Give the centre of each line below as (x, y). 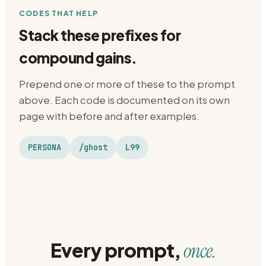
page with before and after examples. (109, 116)
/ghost (93, 147)
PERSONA (45, 147)
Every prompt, (117, 250)
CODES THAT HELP (58, 13)
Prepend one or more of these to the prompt (127, 84)
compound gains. (78, 58)
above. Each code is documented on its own (124, 100)
